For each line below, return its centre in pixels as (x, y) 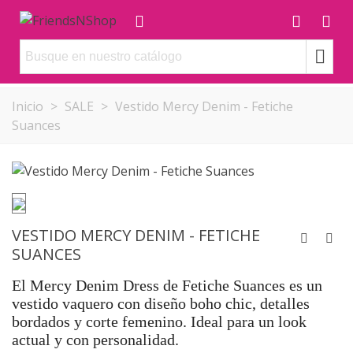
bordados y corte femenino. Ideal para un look (159, 321)
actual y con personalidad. (95, 339)
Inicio (28, 106)
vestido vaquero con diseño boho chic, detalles (161, 303)
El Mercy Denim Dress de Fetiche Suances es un (167, 285)
